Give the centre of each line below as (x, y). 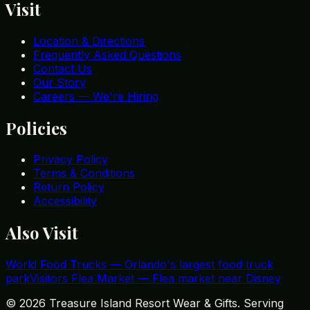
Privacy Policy (71, 159)
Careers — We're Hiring (96, 96)
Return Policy (69, 187)
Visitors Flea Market (82, 279)
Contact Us (63, 68)
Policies (36, 128)
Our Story (60, 82)
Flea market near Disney (217, 279)
